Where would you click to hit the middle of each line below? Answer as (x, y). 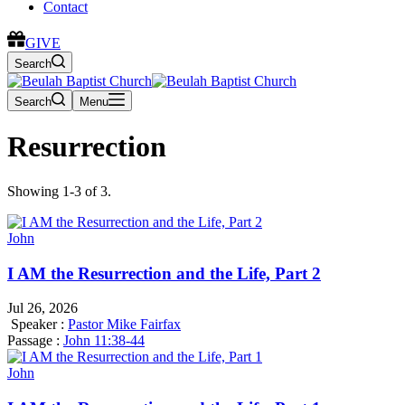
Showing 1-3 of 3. (59, 191)
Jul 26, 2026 (42, 308)
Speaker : (38, 325)
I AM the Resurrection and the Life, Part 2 (164, 273)
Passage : (33, 341)
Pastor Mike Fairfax (124, 325)
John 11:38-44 (104, 341)
